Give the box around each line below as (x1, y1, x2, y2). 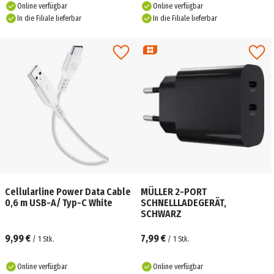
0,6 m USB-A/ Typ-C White (5, 197, 113, 209)
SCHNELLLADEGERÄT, (141, 197, 226, 209)
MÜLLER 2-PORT (141, 186, 207, 198)
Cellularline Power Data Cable (5, 186, 131, 198)
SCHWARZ (141, 208, 182, 220)
